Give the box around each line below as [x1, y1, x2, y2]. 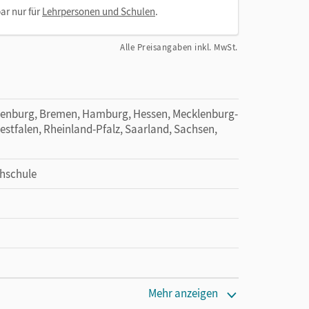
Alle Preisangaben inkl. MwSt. [120, 41, 238, 53]
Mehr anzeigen [148, 286, 218, 301]
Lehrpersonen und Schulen [42, 5, 155, 18]
